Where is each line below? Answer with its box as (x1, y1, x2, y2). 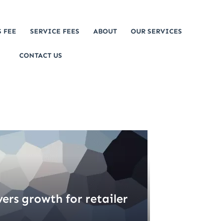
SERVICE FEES (30, 27, 79, 36)
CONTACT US (19, 51, 62, 60)
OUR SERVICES (130, 27, 182, 36)
